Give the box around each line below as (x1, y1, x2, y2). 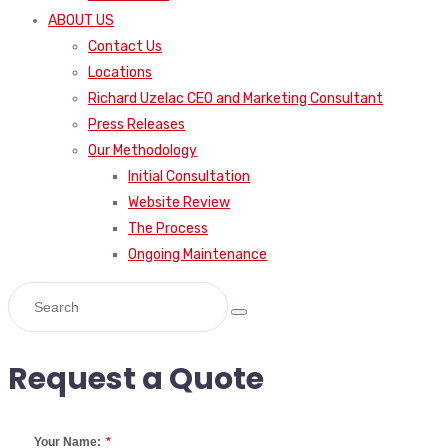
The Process (128, 220, 208, 238)
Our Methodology (88, 142, 197, 160)
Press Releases (88, 116, 185, 134)
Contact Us (88, 38, 162, 56)
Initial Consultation (128, 168, 250, 186)
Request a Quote (8, 358, 264, 401)
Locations (88, 64, 152, 82)
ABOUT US (48, 12, 114, 30)
